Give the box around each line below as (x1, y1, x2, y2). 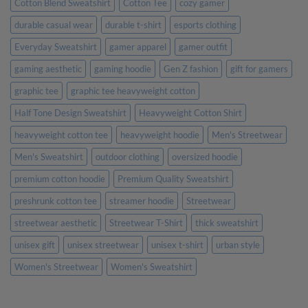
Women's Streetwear (14, 261, 98, 272)
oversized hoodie (172, 151, 238, 162)
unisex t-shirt (151, 239, 203, 250)
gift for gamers (230, 63, 288, 74)
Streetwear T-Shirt (109, 217, 183, 228)
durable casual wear (14, 19, 93, 30)
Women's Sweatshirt (111, 261, 192, 272)
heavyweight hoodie (120, 129, 199, 140)
